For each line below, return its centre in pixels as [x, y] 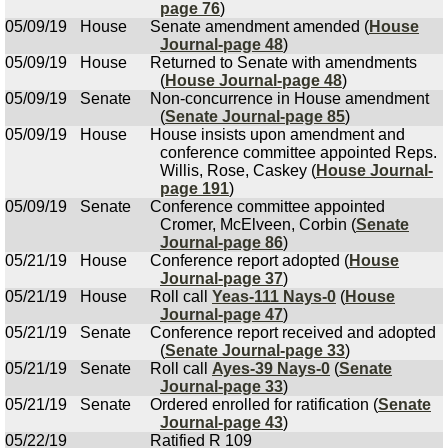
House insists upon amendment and [277, 134]
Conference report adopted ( [249, 260]
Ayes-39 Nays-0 [271, 368]
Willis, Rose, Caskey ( [238, 170]
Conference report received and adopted [293, 332]
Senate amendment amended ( [259, 26]
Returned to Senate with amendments [283, 62]
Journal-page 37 [221, 278]
